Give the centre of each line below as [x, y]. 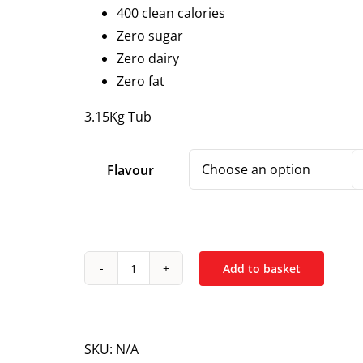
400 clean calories [171, 13]
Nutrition [160, 301]
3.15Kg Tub [118, 117]
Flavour [130, 170]
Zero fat [141, 81]
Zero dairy [148, 58]
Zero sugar [150, 36]
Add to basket [262, 268]
